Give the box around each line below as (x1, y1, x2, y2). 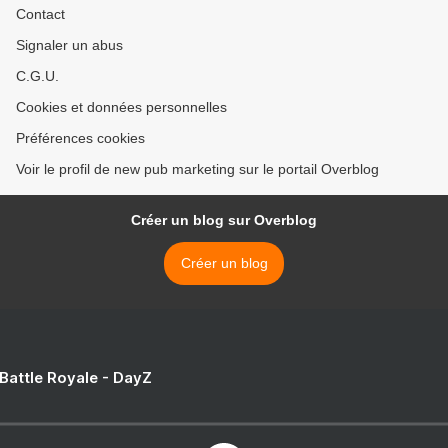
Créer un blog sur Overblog (131, 212, 317, 228)
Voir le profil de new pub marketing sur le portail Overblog (16, 161, 379, 177)
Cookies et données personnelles (16, 99, 227, 115)
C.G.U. (16, 68, 59, 84)
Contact (16, 6, 65, 22)
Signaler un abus (16, 37, 123, 53)
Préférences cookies (16, 130, 145, 146)
